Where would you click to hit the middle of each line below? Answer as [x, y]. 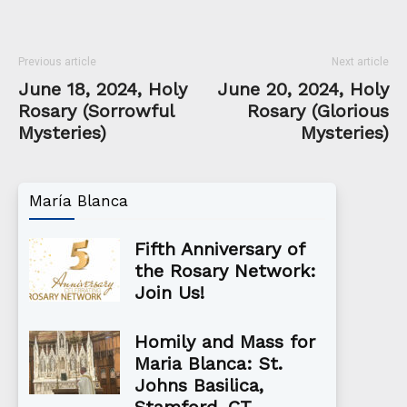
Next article [360, 61]
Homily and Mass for [225, 341]
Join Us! [169, 292]
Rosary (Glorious [318, 110]
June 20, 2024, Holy [303, 89]
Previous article [57, 61]
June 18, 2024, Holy [103, 89]
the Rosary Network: [225, 270]
